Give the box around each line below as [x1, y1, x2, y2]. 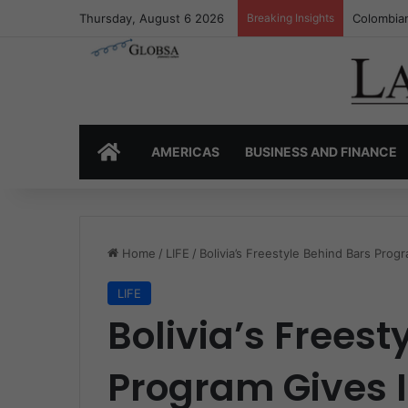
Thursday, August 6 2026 [79, 11, 224, 25]
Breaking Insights [247, 11, 334, 25]
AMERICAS [151, 144, 219, 160]
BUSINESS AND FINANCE [245, 144, 397, 160]
